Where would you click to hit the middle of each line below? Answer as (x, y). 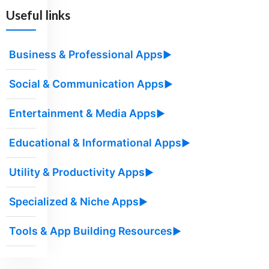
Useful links (38, 15)
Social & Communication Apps (87, 84)
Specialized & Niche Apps (74, 202)
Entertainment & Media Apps (83, 113)
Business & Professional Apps (86, 55)
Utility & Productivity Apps (77, 172)
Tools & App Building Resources (91, 231)
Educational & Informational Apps (95, 143)
